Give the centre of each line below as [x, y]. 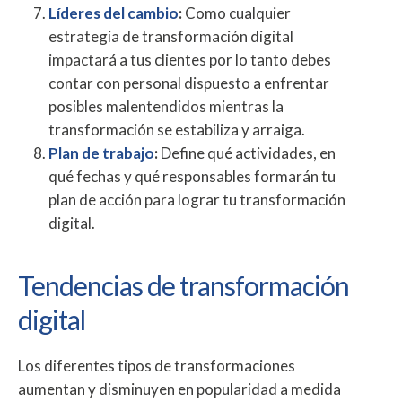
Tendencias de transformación [184, 286]
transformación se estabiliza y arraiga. [177, 130]
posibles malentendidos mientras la [166, 107]
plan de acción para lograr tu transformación [197, 200]
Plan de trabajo [101, 153]
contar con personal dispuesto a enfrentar [189, 83]
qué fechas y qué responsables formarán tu [192, 177]
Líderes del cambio [114, 13]
